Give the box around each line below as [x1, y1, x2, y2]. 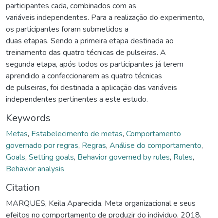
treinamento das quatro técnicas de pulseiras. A [6, 47, 166, 58]
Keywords [6, 111, 51, 125]
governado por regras [6, 140, 78, 151]
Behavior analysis [6, 163, 64, 175]
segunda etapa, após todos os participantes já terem [6, 59, 183, 70]
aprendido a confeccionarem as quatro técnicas [6, 71, 162, 82]
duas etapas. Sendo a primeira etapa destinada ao [6, 36, 174, 47]
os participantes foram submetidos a [6, 24, 128, 35]
